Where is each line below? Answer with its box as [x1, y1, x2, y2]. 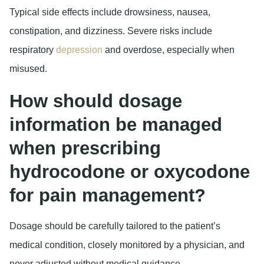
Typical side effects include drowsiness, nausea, [9, 6, 210, 17]
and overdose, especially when [103, 44, 235, 55]
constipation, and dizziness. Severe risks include [9, 25, 212, 36]
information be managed [9, 114, 222, 135]
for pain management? [9, 184, 206, 206]
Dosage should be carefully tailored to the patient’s [9, 220, 220, 231]
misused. [9, 63, 47, 74]
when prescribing [9, 137, 161, 159]
